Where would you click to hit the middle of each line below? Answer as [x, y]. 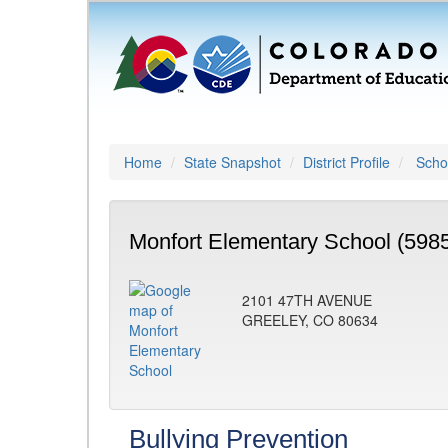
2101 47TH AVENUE [307, 300]
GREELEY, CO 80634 [310, 320]
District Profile [346, 162]
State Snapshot [232, 162]
